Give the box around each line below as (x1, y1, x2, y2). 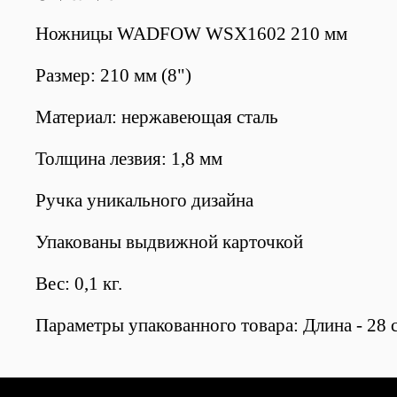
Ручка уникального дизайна (35, 190, 253, 212)
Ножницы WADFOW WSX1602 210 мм (35, 23, 347, 45)
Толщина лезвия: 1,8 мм (35, 148, 222, 170)
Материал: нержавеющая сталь (35, 106, 278, 128)
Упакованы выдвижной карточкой (35, 231, 303, 253)
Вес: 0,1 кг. (35, 273, 122, 295)
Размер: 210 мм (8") (35, 65, 191, 87)
